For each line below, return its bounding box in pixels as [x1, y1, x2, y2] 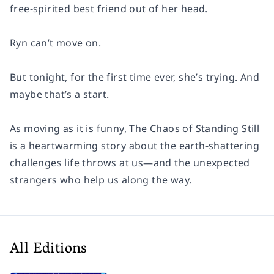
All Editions [10, 235, 87, 264]
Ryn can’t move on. [10, 35, 102, 50]
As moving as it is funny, [10, 121, 127, 135]
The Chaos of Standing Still [127, 121, 260, 135]
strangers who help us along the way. [10, 172, 192, 187]
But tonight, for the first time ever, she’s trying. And [10, 70, 259, 84]
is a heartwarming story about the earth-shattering [10, 138, 259, 152]
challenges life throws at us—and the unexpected [10, 155, 250, 169]
